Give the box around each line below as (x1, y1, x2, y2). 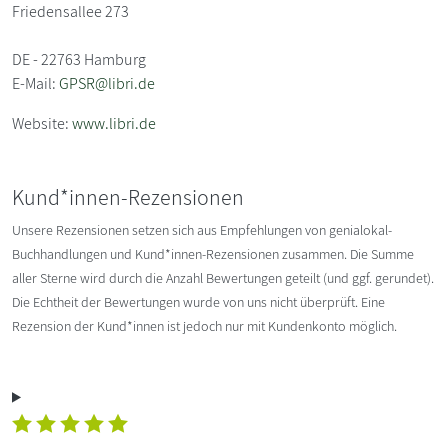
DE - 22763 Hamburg (12, 48, 146, 70)
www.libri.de (72, 112, 156, 134)
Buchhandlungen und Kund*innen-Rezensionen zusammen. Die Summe (12, 244, 414, 263)
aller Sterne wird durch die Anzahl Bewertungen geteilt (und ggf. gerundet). (12, 268, 434, 287)
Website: (12, 112, 72, 134)
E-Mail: (12, 72, 59, 94)
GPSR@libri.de (59, 72, 155, 94)
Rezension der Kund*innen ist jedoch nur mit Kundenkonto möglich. (12, 316, 397, 335)
